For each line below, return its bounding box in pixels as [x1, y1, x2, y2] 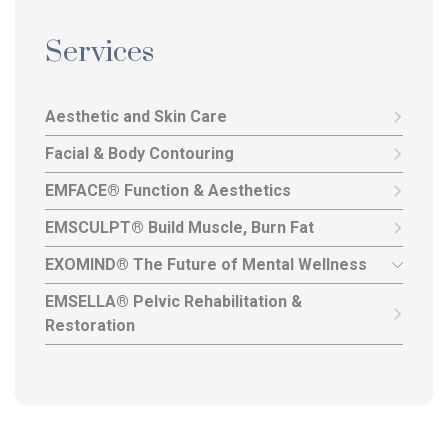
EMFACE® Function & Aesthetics [45, 181, 291, 201]
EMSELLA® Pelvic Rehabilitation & [45, 292, 302, 312]
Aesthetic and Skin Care [45, 107, 227, 127]
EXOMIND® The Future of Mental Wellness [45, 255, 367, 275]
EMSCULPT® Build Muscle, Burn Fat [45, 218, 314, 238]
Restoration [45, 316, 135, 336]
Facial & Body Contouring [45, 144, 234, 164]
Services [45, 34, 154, 72]
